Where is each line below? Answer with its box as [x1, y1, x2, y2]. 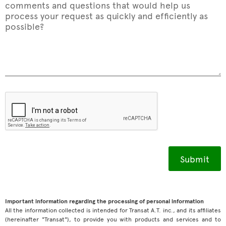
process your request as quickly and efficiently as [5, 9, 208, 22]
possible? [5, 20, 44, 32]
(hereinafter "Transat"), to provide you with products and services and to [5, 215, 221, 223]
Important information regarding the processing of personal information [5, 197, 204, 205]
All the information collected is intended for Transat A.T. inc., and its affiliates [5, 206, 221, 214]
